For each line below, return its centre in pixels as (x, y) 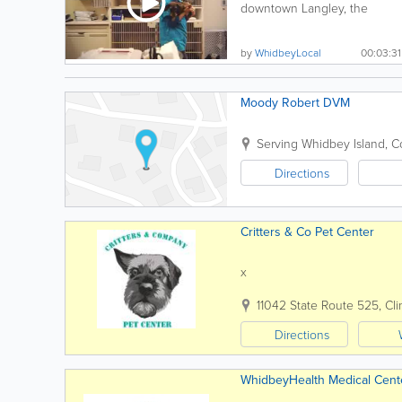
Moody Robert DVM (295, 102)
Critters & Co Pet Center (307, 232)
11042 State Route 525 (318, 305)
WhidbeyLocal (288, 52)
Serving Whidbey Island (321, 143)
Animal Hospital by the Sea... (318, 20)
